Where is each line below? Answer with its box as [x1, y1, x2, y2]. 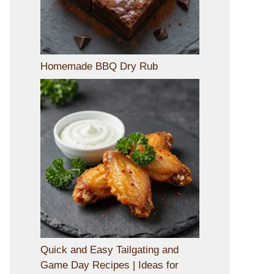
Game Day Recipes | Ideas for [40, 259, 179, 272]
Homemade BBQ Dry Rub [40, 60, 158, 72]
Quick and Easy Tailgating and [40, 244, 179, 256]
